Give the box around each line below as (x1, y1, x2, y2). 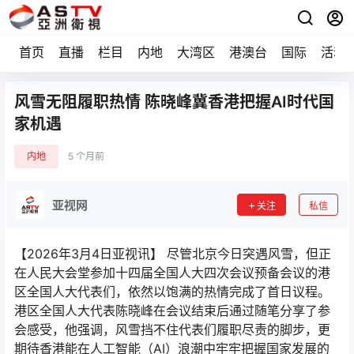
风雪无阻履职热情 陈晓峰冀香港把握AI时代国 (14, 92, 334, 111)
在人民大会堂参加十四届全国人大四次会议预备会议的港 (14, 265, 330, 281)
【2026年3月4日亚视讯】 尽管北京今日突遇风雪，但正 (14, 246, 331, 262)
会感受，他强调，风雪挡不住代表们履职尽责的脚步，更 (14, 322, 330, 337)
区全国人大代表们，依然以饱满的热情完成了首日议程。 (14, 284, 330, 299)
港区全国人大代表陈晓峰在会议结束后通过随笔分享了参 (14, 303, 330, 318)
